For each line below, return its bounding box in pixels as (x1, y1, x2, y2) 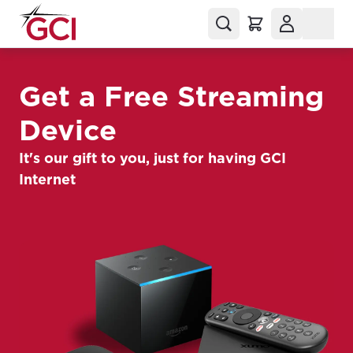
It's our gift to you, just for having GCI (19, 150, 286, 166)
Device (19, 113, 117, 147)
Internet (19, 171, 76, 188)
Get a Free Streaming (19, 79, 324, 113)
